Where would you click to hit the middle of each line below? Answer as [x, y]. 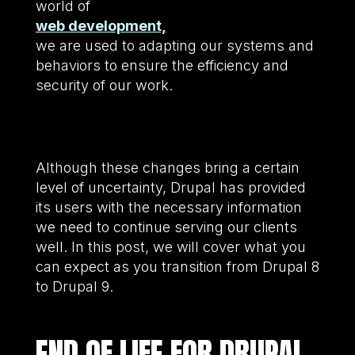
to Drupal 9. [74, 287]
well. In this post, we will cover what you [170, 247]
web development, [101, 26]
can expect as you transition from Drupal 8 [177, 267]
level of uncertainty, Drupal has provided [170, 188]
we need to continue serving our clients [166, 227]
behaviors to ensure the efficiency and [162, 66]
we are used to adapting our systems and [174, 46]
